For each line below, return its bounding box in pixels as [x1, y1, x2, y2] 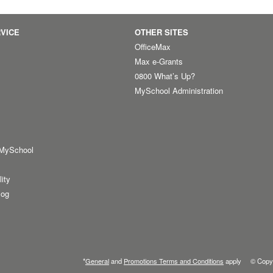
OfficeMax [134, 41, 171, 52]
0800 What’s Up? [134, 70, 195, 82]
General [85, 256, 109, 266]
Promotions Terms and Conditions [124, 256, 224, 266]
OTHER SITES [134, 26, 188, 38]
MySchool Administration [134, 85, 223, 96]
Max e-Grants [134, 55, 183, 67]
